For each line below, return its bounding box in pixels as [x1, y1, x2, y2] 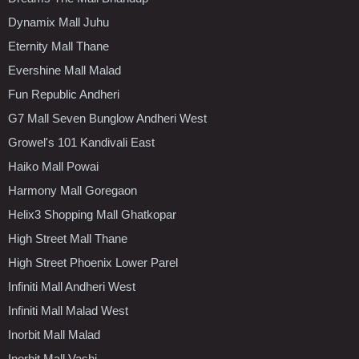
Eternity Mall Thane [8, 38, 109, 53]
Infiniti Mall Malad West [8, 303, 128, 317]
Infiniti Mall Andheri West [8, 279, 135, 293]
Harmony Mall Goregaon [8, 183, 137, 197]
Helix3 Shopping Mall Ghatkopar [8, 207, 176, 221]
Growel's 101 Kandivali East [8, 135, 155, 149]
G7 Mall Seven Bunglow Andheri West [8, 111, 207, 125]
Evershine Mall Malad [8, 63, 121, 77]
